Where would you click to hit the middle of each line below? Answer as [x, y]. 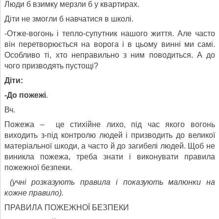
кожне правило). [34, 193]
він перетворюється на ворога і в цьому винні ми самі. [110, 44]
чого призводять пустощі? [51, 66]
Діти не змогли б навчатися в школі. [69, 19]
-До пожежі [25, 95]
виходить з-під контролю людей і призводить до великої [110, 135]
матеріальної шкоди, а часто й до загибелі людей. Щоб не [110, 146]
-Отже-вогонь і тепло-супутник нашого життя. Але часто [110, 33]
